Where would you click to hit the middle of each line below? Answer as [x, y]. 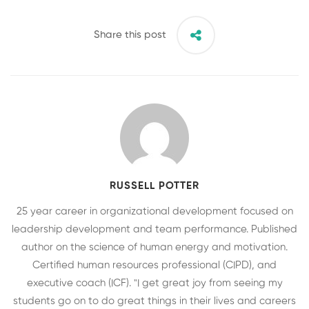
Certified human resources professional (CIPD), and [154, 265]
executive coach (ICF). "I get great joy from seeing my [154, 283]
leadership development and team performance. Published [154, 229]
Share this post [130, 34]
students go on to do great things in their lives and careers [154, 301]
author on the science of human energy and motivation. [154, 247]
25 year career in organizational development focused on [154, 211]
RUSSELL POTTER [154, 186]
